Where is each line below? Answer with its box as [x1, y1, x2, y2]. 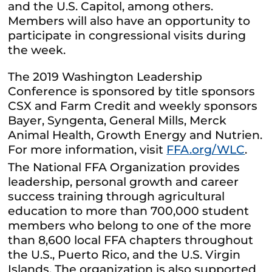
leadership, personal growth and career [8, 174, 239, 189]
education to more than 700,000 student [8, 203, 250, 218]
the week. [8, 43, 66, 58]
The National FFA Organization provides [8, 160, 240, 174]
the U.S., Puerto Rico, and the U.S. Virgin [8, 247, 241, 262]
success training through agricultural [8, 189, 225, 203]
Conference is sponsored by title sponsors [8, 84, 256, 99]
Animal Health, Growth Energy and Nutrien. [8, 128, 263, 143]
